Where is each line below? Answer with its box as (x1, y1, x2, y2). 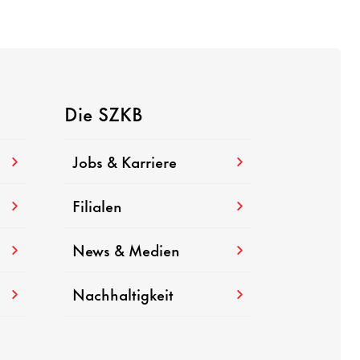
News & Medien (72, 238, 180, 262)
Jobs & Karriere (72, 149, 177, 174)
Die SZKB (63, 98, 143, 127)
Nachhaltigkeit (72, 282, 174, 306)
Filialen (72, 194, 122, 218)
